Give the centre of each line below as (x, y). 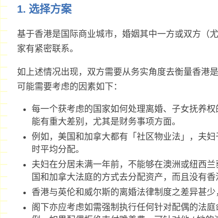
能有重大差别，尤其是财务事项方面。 (106, 122)
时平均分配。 (58, 150)
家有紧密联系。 (47, 49)
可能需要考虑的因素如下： (69, 87)
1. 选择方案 (44, 9)
